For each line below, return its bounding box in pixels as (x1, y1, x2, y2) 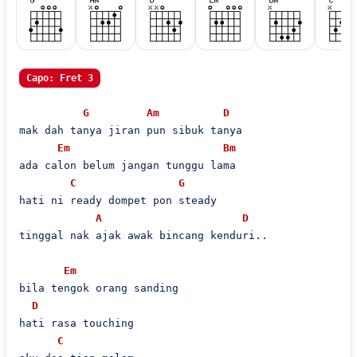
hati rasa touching (18, 317, 134, 329)
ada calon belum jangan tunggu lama (18, 159, 236, 171)
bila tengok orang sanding (18, 282, 178, 294)
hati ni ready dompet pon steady (18, 194, 217, 206)
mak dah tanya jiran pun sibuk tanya (18, 124, 242, 136)
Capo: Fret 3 (25, 73, 93, 84)
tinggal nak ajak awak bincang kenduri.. (18, 229, 268, 241)
